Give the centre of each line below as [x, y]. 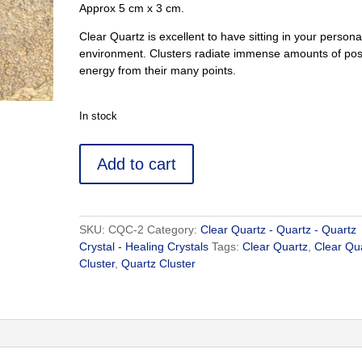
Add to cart [137, 164]
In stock [99, 116]
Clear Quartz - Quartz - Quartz [279, 229]
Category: [174, 229]
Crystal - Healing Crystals [144, 246]
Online [95, 270]
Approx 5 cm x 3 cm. [132, 8]
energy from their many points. [158, 70]
